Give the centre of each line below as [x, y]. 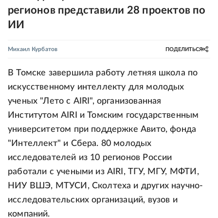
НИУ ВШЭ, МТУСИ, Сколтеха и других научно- [106, 186]
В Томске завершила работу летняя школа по [103, 73]
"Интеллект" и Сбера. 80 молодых [80, 144]
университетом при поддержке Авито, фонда [102, 129]
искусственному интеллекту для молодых [96, 87]
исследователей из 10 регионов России [90, 158]
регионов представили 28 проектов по [107, 10]
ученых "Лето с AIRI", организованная [85, 101]
